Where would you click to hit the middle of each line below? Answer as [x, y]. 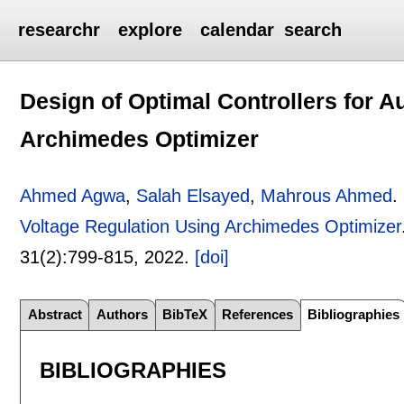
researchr [60, 30]
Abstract [55, 315]
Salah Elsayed [193, 195]
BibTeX [185, 315]
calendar [238, 30]
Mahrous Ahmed [327, 195]
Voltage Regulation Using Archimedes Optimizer [211, 226]
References [258, 315]
